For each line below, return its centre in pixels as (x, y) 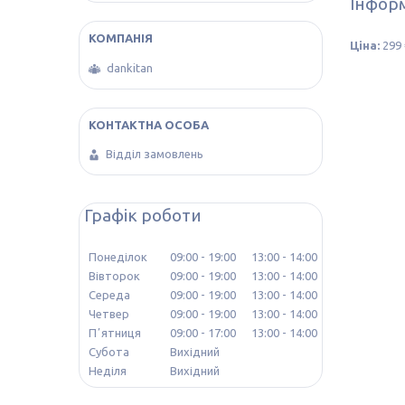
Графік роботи (143, 216)
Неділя (108, 371)
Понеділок (118, 257)
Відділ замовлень (155, 154)
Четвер (109, 314)
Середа (109, 295)
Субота (109, 352)
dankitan (130, 67)
